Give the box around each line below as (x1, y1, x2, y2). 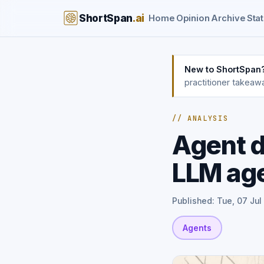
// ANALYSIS (172, 114, 229, 123)
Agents (183, 223, 212, 233)
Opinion (176, 13, 210, 24)
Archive (211, 13, 246, 24)
